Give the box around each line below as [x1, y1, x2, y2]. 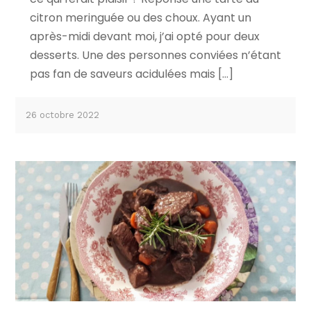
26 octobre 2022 [26, 109, 100, 120]
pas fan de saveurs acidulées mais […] [29, 65, 233, 82]
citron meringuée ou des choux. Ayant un [29, 9, 251, 26]
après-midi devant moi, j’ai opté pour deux [29, 28, 260, 44]
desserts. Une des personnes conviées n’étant [29, 47, 281, 63]
